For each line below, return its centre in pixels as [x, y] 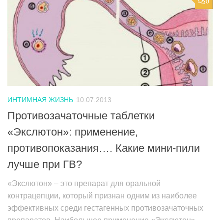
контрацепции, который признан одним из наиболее [102, 196]
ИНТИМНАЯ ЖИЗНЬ [40, 99]
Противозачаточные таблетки [81, 116]
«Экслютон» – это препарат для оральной [84, 184]
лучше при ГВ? [45, 165]
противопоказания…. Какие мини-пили [104, 148]
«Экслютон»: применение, [73, 132]
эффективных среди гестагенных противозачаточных [105, 208]
